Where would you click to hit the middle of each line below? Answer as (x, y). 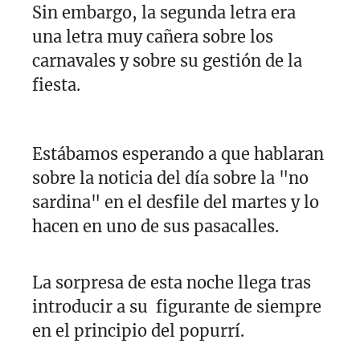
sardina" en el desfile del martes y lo (176, 202)
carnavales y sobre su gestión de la (167, 60)
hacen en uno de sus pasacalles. (155, 226)
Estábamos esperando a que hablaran (178, 153)
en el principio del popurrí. (138, 330)
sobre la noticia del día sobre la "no (170, 178)
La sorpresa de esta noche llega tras (172, 282)
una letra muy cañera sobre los (153, 36)
